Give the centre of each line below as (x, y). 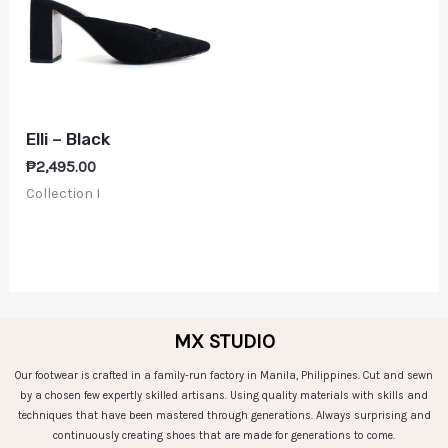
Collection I (63, 193)
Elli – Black (68, 138)
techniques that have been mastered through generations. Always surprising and (224, 415)
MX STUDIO (224, 341)
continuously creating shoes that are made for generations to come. (224, 435)
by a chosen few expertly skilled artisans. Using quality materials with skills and (224, 395)
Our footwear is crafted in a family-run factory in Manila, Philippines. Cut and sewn (224, 375)
